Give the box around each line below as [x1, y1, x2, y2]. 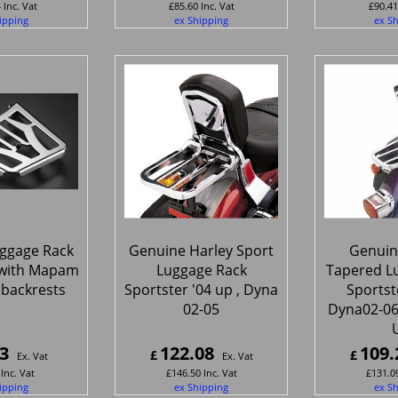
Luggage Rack [155, 259, 247, 280]
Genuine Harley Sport [129, 240, 274, 260]
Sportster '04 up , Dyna [124, 279, 278, 299]
